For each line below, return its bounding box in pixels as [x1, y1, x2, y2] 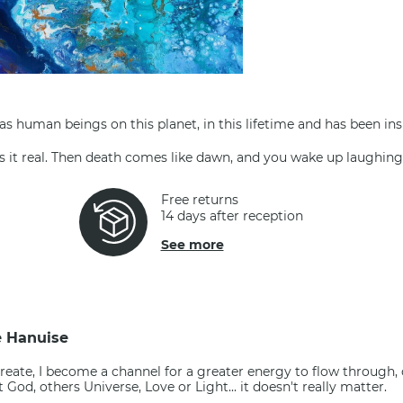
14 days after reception [160, 208, 303, 224]
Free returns [160, 192, 238, 208]
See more [160, 237, 224, 253]
